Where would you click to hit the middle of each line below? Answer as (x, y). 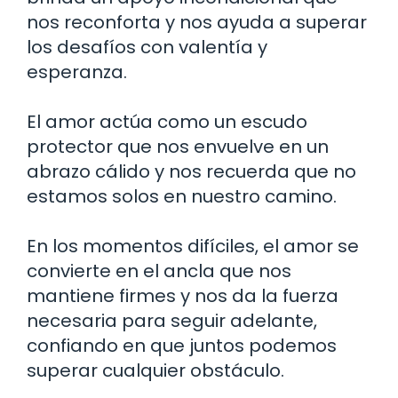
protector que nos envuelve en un (178, 146)
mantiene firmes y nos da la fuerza (183, 295)
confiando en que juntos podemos (182, 345)
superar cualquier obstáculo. (155, 370)
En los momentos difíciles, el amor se (193, 246)
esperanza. (77, 72)
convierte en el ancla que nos (159, 271)
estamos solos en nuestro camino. (182, 196)
